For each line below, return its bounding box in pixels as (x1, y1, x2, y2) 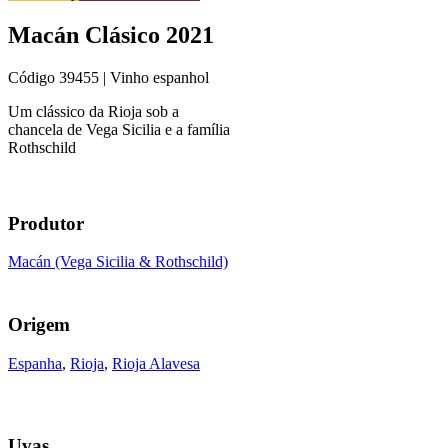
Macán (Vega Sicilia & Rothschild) (8, 253, 228, 271)
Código (8, 68, 59, 86)
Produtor (8, 212, 84, 234)
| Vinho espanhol (99, 68, 209, 86)
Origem (8, 313, 70, 335)
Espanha (8, 354, 62, 372)
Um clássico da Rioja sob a (8, 102, 179, 120)
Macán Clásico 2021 (8, 21, 214, 48)
